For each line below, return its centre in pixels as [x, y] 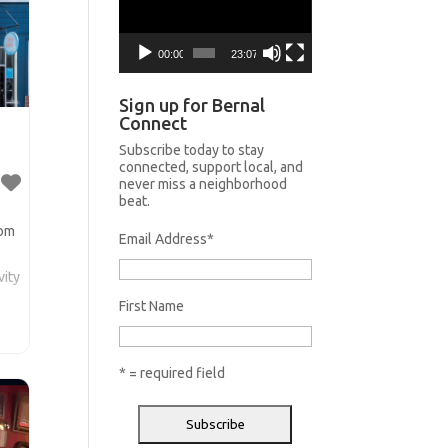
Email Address [163, 238]
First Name [152, 305]
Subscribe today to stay [192, 149]
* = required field [172, 372]
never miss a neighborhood [203, 183]
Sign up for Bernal [192, 104]
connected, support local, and [211, 166]
